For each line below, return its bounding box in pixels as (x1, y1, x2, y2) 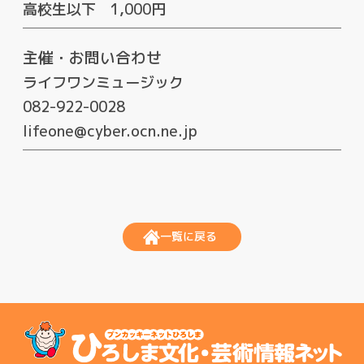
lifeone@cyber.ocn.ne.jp (23, 121, 197, 142)
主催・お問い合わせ (23, 47, 162, 69)
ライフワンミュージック (23, 72, 184, 93)
